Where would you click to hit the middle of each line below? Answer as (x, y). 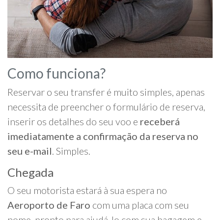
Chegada (30, 172)
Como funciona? (56, 73)
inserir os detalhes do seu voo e (74, 122)
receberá (160, 122)
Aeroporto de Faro (49, 205)
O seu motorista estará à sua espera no (87, 190)
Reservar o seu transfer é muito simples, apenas (106, 92)
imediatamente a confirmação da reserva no (103, 136)
